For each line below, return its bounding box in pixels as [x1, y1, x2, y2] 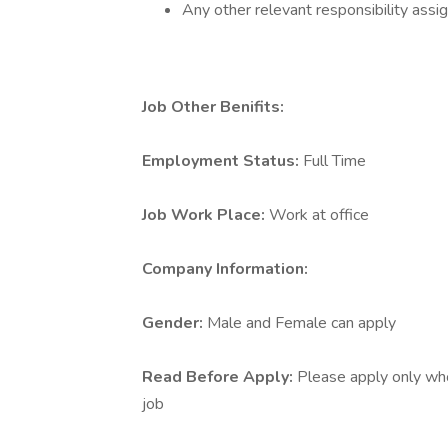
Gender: [142, 312, 207, 334]
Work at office [269, 204, 369, 226]
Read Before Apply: [142, 366, 297, 388]
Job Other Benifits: [142, 96, 284, 118]
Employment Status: [142, 150, 303, 172]
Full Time [303, 150, 366, 172]
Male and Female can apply [207, 312, 396, 334]
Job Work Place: [142, 204, 269, 226]
